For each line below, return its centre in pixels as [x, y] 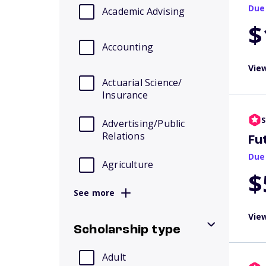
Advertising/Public [144, 123]
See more [94, 193]
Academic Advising [144, 11]
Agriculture [128, 164]
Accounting [128, 47]
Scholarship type [127, 230]
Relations [123, 136]
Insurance [125, 95]
